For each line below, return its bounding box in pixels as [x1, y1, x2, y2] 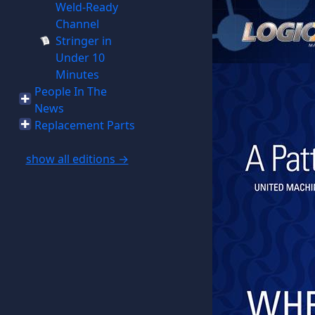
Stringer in [55, 33, 112, 49]
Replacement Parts [34, 117, 135, 133]
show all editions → [25, 151, 129, 167]
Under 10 [55, 50, 105, 65]
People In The [34, 84, 107, 99]
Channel [55, 16, 99, 32]
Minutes [55, 67, 99, 82]
